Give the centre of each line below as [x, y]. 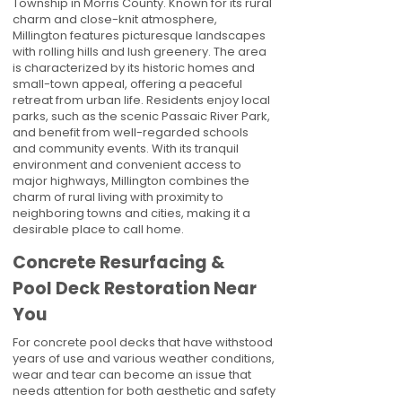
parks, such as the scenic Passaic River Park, [141, 116]
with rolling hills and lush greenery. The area [140, 52]
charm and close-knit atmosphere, [115, 19]
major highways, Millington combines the [131, 181]
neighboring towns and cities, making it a [131, 213]
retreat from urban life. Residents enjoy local [141, 100]
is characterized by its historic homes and [134, 68]
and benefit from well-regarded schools [131, 132]
